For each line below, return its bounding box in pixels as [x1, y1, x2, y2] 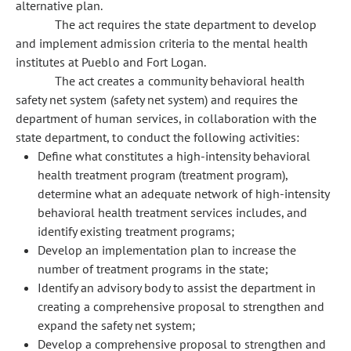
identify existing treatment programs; [38, 223, 234, 239]
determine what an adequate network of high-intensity [38, 186, 329, 201]
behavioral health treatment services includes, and [38, 204, 307, 220]
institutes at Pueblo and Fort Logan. [16, 54, 206, 70]
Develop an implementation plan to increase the [38, 242, 296, 258]
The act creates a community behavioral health [55, 73, 306, 89]
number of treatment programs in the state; [38, 261, 268, 277]
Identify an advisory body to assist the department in [38, 280, 316, 295]
